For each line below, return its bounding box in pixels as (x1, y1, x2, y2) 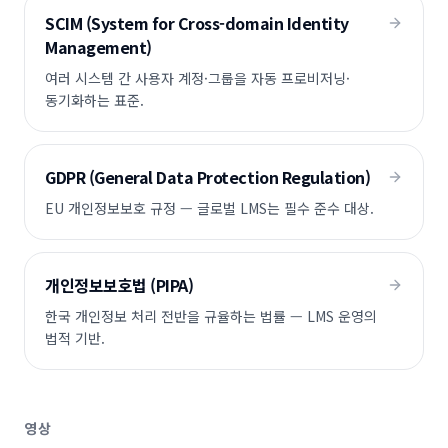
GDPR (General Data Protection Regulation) (45, 165, 371, 189)
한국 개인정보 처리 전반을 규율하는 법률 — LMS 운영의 (45, 306, 377, 326)
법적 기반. (45, 328, 105, 348)
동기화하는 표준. (45, 90, 144, 110)
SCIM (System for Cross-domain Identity (45, 11, 349, 35)
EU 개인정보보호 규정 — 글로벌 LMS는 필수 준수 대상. (45, 198, 374, 218)
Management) (45, 35, 152, 59)
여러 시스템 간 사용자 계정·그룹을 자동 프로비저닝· (45, 68, 350, 88)
